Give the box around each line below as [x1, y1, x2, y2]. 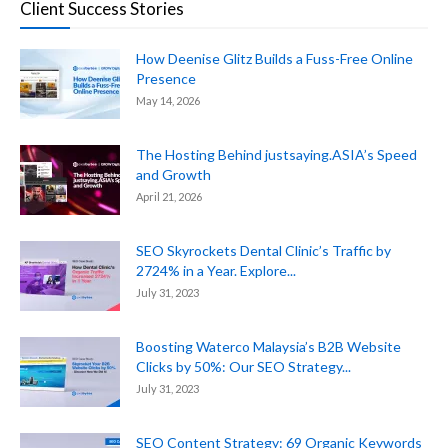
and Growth [136, 165, 211, 183]
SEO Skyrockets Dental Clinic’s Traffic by [136, 241, 391, 259]
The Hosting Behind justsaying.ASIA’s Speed [136, 145, 417, 163]
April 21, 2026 [136, 189, 202, 203]
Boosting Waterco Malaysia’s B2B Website [136, 337, 401, 355]
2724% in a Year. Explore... [136, 261, 296, 279]
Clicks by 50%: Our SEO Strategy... [136, 357, 351, 375]
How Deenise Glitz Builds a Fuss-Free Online [136, 49, 413, 67]
